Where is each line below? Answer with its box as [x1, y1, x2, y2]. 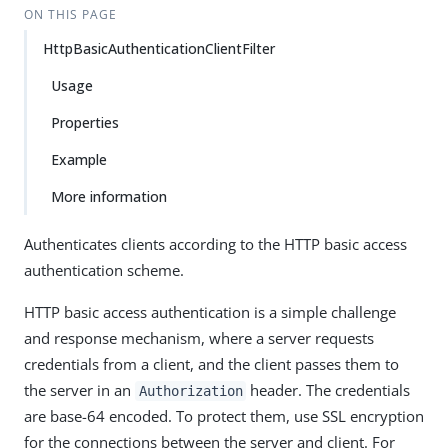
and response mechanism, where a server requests [24, 328, 374, 348]
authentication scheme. [24, 260, 184, 280]
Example [51, 150, 107, 169]
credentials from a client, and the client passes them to [24, 354, 399, 374]
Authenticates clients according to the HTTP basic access [24, 234, 407, 254]
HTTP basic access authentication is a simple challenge [24, 302, 396, 322]
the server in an [24, 380, 135, 400]
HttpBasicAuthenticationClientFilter [43, 39, 275, 58]
